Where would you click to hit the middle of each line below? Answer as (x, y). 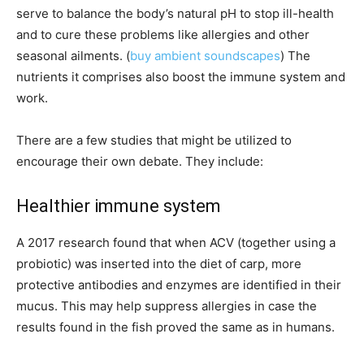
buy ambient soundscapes (205, 56)
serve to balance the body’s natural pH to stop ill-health (175, 14)
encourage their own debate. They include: (140, 162)
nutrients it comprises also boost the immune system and (181, 77)
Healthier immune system (119, 206)
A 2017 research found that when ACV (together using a (176, 243)
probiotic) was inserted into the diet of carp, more (159, 264)
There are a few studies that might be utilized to (154, 141)
